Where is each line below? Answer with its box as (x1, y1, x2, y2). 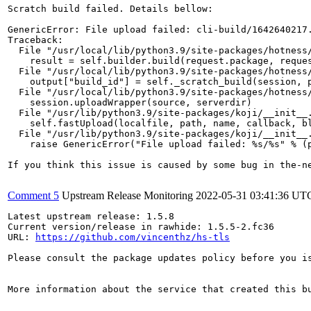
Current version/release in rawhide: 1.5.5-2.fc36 (8, 221, 274, 232)
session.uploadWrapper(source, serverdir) (8, 97, 252, 108)
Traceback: (8, 35, 63, 45)
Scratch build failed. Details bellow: (8, 3, 213, 14)
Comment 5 (8, 190, 59, 201)
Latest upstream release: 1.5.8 (8, 211, 174, 221)
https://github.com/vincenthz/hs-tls (35, 232, 230, 242)
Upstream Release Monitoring (62, 190, 193, 201)
